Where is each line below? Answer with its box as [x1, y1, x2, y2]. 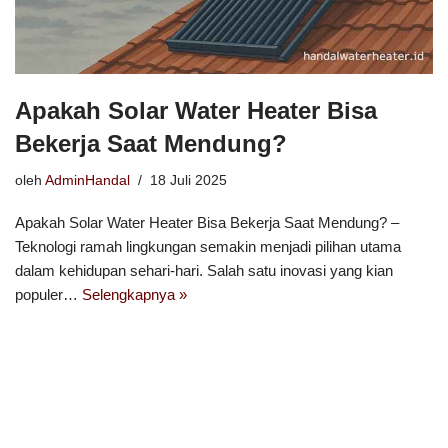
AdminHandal [45, 173, 130, 189]
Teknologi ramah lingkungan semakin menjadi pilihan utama [15, 238, 401, 256]
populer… [15, 286, 82, 304]
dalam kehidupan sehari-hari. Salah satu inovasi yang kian [15, 262, 393, 280]
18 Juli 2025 [150, 173, 227, 189]
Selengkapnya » [82, 286, 187, 304]
